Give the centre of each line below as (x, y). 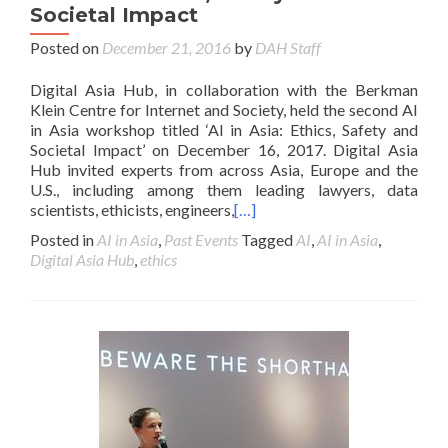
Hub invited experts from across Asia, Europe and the (224, 169)
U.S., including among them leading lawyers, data (224, 189)
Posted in (63, 239)
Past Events (201, 239)
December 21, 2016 (166, 47)
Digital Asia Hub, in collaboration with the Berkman (224, 89)
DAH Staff (288, 47)
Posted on (66, 47)
